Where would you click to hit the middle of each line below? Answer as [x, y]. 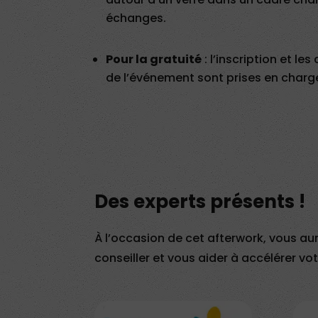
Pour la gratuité [153, 59]
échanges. [136, 18]
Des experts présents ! [199, 202]
